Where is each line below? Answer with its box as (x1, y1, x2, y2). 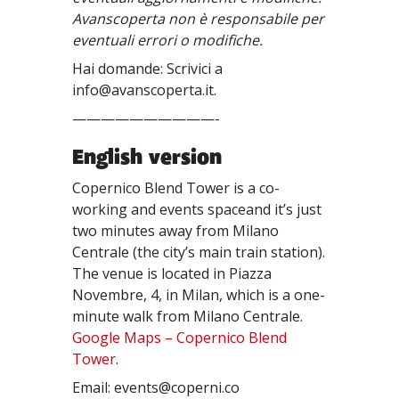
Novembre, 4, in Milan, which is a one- (72, 285, 326, 305)
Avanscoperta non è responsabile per (72, 9, 325, 28)
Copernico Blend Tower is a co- (72, 178, 281, 198)
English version (72, 143, 223, 172)
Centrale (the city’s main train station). (72, 242, 326, 262)
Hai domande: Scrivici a (72, 59, 224, 78)
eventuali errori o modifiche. (72, 30, 264, 50)
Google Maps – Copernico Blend (72, 328, 288, 347)
